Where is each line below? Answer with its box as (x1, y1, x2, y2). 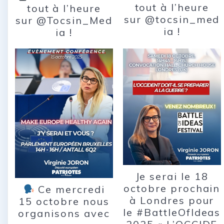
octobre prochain (123, 182, 220, 194)
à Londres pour (129, 194, 214, 206)
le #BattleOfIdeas (123, 206, 221, 218)
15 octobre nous (18, 195, 109, 208)
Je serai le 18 (135, 170, 208, 182)
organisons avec (18, 207, 110, 220)
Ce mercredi (34, 183, 105, 196)
